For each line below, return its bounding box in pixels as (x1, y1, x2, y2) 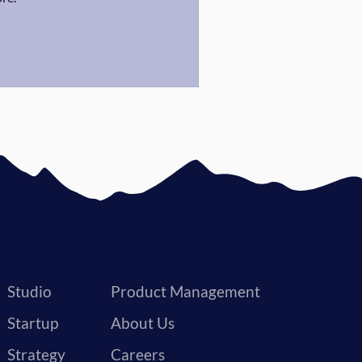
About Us (111, 314, 175, 332)
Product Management (111, 282, 260, 301)
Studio (7, 282, 52, 301)
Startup (7, 314, 58, 332)
